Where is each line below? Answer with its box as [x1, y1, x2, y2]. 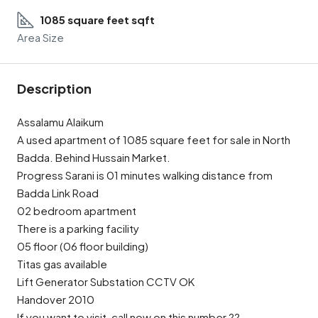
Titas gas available [17, 257, 107, 270]
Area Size [17, 31, 64, 44]
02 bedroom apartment [17, 204, 136, 217]
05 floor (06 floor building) [17, 239, 148, 253]
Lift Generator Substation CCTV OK [17, 275, 194, 288]
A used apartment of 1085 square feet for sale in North [17, 133, 290, 146]
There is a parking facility [17, 221, 139, 235]
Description [17, 80, 92, 97]
